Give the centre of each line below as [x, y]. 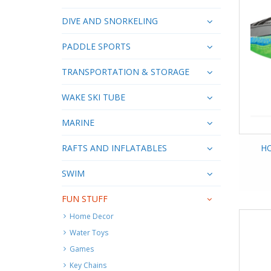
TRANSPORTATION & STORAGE [126, 71]
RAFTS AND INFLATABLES [114, 148]
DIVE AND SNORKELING [110, 21]
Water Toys [89, 232]
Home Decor [92, 216]
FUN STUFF [85, 198]
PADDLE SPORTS [96, 46]
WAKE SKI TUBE [93, 97]
